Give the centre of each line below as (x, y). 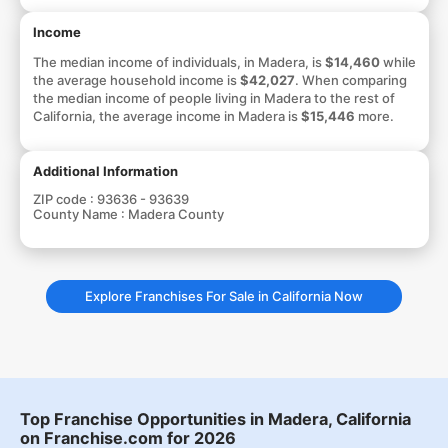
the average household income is (136, 79)
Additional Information (105, 170)
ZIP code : (64, 198)
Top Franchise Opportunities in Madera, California (215, 419)
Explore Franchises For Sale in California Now (224, 295)
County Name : (80, 213)
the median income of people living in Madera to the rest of (213, 97)
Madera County (175, 213)
